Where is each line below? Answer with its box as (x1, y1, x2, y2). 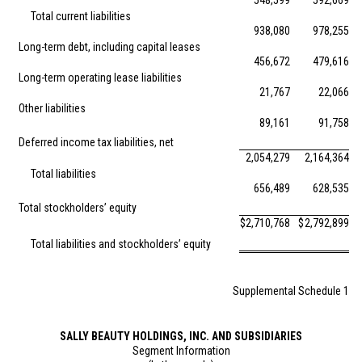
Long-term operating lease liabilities (19, 71, 182, 84)
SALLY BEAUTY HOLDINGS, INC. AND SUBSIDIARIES (60, 330, 302, 343)
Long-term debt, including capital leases (19, 40, 200, 53)
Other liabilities (19, 102, 86, 115)
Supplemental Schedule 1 (233, 284, 349, 297)
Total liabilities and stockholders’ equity (31, 238, 211, 250)
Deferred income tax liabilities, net (19, 136, 174, 149)
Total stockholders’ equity (19, 201, 137, 214)
